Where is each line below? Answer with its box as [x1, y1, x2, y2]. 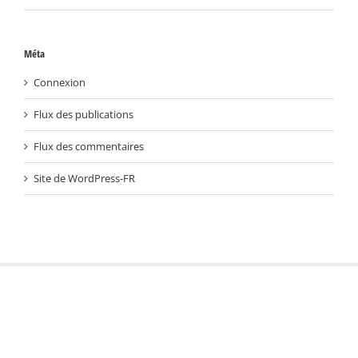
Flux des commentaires [34, 139, 144, 154]
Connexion [34, 75, 86, 90]
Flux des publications [34, 107, 133, 122]
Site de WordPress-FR [34, 171, 135, 186]
